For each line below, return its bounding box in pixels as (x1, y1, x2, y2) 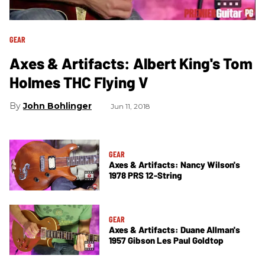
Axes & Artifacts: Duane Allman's (109, 224, 240, 235)
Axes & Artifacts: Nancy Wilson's (109, 159, 240, 170)
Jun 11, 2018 (111, 101, 150, 111)
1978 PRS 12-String (109, 170, 182, 181)
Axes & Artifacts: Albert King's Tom (9, 53, 253, 72)
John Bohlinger (23, 100, 92, 111)
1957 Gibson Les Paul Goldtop (109, 234, 224, 245)
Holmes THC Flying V (9, 72, 148, 91)
